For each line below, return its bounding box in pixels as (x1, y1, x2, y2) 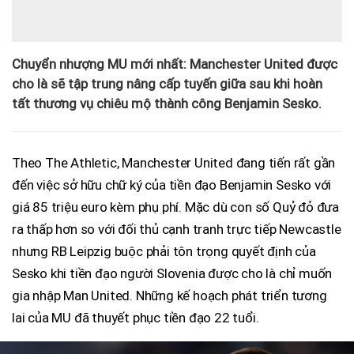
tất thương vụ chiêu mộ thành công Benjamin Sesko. (12, 95, 325, 111)
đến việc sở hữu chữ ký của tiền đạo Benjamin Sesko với (12, 176, 332, 193)
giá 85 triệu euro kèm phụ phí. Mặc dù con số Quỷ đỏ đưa (12, 198, 339, 215)
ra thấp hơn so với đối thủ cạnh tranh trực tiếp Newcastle (12, 220, 341, 237)
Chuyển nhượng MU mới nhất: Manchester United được (12, 55, 337, 72)
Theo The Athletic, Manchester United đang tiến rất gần (12, 154, 336, 171)
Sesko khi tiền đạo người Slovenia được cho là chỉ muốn (12, 265, 333, 281)
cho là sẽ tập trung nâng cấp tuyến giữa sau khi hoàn (12, 75, 322, 92)
